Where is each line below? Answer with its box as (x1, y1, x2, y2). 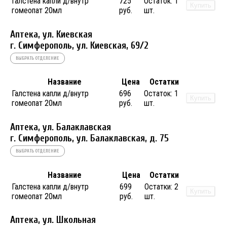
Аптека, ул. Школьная (10, 214, 96, 226)
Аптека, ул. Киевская (10, 28, 92, 40)
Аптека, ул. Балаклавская (10, 122, 111, 133)
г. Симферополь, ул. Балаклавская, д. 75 (10, 133, 169, 144)
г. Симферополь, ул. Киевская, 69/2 (10, 40, 148, 51)
